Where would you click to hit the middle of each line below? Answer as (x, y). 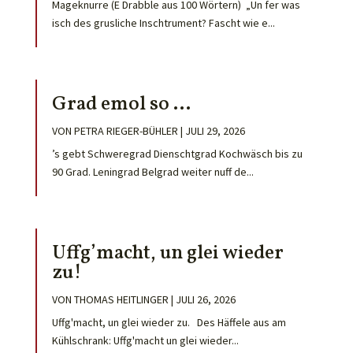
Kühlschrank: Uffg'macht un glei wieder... (145, 341)
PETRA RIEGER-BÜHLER (126, 131)
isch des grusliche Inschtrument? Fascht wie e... (163, 22)
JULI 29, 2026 (215, 131)
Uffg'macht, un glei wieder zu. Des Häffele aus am (169, 323)
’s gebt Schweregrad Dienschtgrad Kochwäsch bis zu (177, 154)
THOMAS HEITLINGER (121, 300)
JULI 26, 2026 (205, 300)
